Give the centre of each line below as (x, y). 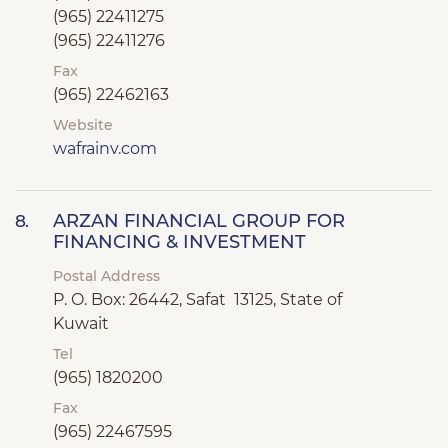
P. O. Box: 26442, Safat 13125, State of (197, 299)
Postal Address (106, 276)
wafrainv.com (105, 148)
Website (83, 125)
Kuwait (81, 323)
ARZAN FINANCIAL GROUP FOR (199, 221)
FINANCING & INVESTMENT (179, 242)
